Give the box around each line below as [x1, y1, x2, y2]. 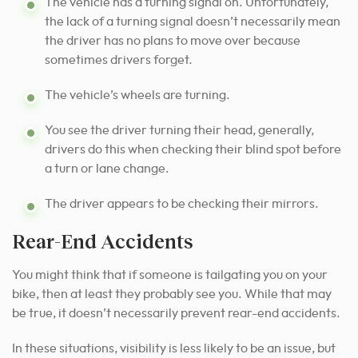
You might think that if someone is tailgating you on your [12, 268, 328, 281]
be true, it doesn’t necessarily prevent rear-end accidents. [12, 306, 340, 320]
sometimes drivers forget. [45, 53, 193, 66]
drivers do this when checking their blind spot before [45, 142, 341, 156]
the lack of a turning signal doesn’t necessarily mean [45, 14, 340, 28]
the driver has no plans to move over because [45, 34, 300, 47]
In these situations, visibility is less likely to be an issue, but [12, 341, 336, 355]
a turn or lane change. [45, 161, 169, 175]
